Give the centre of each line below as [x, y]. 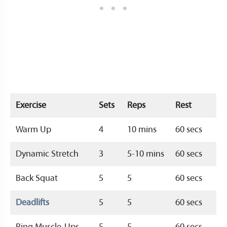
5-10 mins [146, 154]
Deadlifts [32, 203]
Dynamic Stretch [47, 154]
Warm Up [33, 130]
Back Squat [37, 179]
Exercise [31, 106]
